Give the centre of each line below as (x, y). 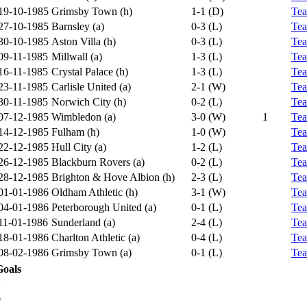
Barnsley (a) (78, 26)
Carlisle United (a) (91, 87)
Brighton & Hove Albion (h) (113, 177)
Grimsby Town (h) (92, 11)
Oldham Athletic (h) (95, 192)
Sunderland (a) (83, 222)
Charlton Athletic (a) (96, 237)
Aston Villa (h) (84, 41)
